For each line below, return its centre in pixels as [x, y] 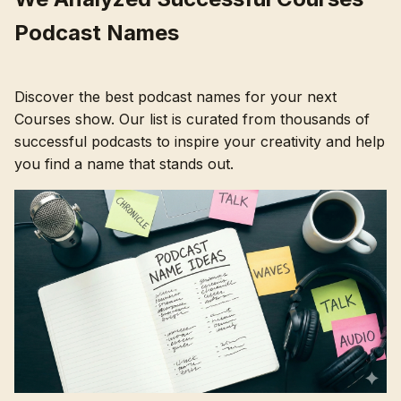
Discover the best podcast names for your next [175, 96]
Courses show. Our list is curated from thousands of [192, 119]
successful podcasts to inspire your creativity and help [200, 141]
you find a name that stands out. [124, 163]
